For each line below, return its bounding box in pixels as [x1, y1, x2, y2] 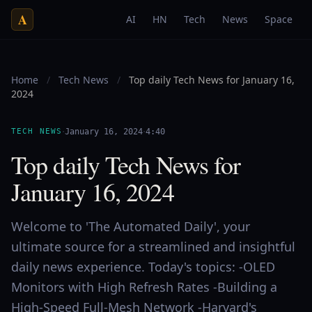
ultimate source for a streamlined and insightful [11, 238, 295, 255]
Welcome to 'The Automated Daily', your [11, 218, 250, 235]
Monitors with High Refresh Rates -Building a [11, 279, 277, 295]
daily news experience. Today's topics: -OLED [11, 258, 275, 275]
